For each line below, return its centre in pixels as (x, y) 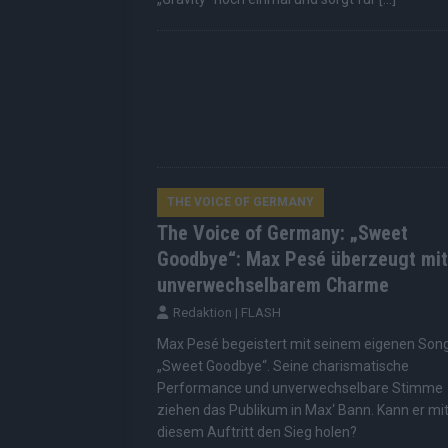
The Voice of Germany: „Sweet (282, 233)
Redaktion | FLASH (227, 313)
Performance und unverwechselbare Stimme (300, 388)
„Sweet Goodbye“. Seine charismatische (283, 366)
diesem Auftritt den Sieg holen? (257, 432)
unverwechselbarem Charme (273, 285)
